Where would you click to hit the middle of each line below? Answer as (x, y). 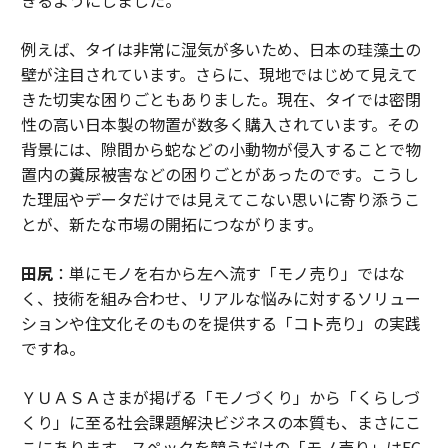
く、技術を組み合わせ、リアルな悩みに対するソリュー (220, 298)
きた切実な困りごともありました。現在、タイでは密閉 (220, 99)
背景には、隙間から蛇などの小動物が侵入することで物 (220, 149)
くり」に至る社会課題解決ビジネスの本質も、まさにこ (220, 422)
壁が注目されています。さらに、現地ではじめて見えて (219, 74)
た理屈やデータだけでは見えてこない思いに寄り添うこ (220, 199)
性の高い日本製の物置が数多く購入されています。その (219, 124)
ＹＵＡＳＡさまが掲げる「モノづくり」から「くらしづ (220, 397)
